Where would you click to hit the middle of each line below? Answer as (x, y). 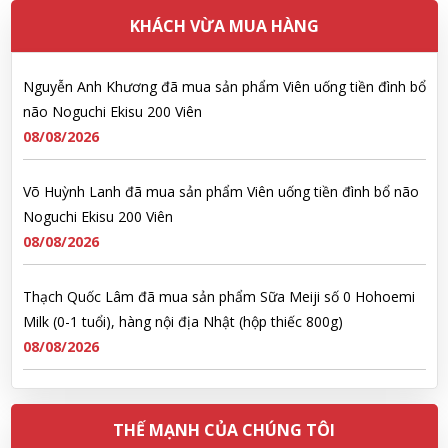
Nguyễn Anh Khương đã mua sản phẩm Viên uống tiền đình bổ (224, 44)
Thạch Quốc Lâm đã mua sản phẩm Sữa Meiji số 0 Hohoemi (218, 254)
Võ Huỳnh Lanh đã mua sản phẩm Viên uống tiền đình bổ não (220, 149)
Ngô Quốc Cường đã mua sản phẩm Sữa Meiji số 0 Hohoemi (219, 359)
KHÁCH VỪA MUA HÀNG (224, 26)
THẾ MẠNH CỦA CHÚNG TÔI (224, 430)
